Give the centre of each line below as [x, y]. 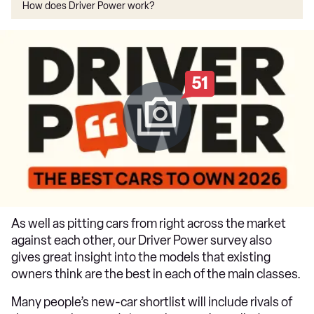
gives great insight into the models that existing [141, 257]
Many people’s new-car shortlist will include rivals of [152, 302]
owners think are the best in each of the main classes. [157, 274]
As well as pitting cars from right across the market [149, 224]
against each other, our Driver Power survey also [142, 240]
